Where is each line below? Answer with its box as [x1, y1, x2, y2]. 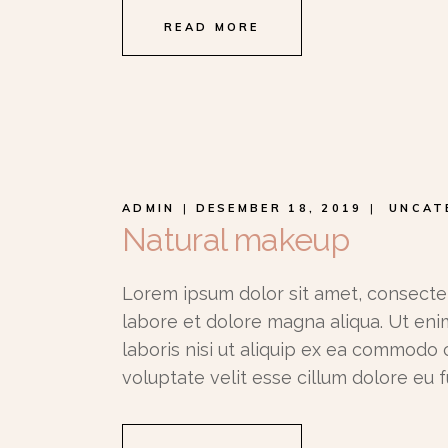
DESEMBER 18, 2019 [195, 201, 363, 215]
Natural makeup [122, 221, 350, 258]
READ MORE [164, 20, 260, 34]
